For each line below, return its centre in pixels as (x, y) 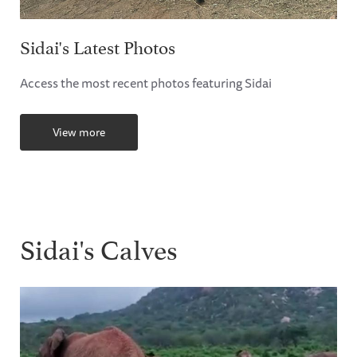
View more (79, 132)
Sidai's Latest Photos (98, 46)
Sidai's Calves (99, 247)
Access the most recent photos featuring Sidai (146, 83)
